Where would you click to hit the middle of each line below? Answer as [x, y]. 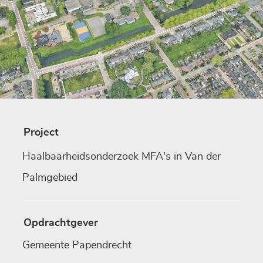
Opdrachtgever [61, 223]
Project [41, 133]
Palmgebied [50, 178]
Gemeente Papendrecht [77, 246]
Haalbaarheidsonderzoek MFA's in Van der [122, 157]
